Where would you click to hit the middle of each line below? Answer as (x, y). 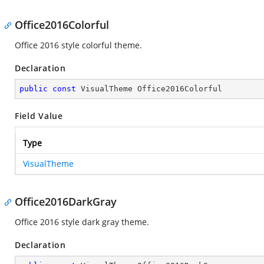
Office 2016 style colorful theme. (78, 45)
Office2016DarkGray (66, 202)
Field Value (39, 116)
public (34, 89)
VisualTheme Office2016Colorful (149, 89)
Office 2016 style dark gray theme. (82, 222)
